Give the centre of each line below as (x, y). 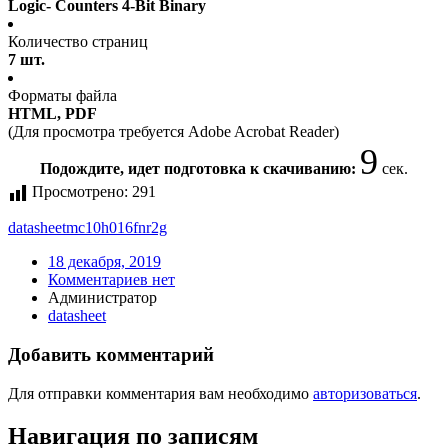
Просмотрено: (80, 192)
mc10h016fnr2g (116, 228)
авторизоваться (365, 393)
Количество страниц (78, 42)
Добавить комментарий (111, 355)
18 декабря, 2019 (104, 262)
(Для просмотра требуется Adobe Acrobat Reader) (173, 132)
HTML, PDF (52, 114)
